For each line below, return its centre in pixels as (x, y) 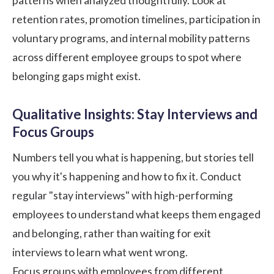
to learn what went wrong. (125, 252)
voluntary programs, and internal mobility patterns (131, 38)
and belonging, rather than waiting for (103, 233)
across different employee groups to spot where (127, 57)
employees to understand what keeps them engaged (136, 214)
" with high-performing (179, 195)
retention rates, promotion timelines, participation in (136, 19)
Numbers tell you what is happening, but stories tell (133, 157)
